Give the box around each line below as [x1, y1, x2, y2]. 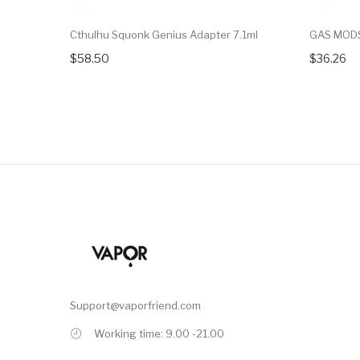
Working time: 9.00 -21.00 [94, 327, 224, 341]
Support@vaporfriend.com [70, 299, 201, 313]
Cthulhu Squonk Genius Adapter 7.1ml [70, 28, 258, 42]
